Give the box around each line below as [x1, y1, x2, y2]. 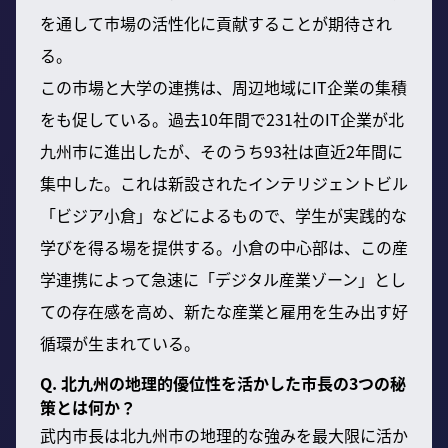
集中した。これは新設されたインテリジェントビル [40, 170, 408, 195]
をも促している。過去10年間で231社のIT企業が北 [40, 106, 404, 131]
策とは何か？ [40, 394, 136, 419]
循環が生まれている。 [40, 330, 200, 355]
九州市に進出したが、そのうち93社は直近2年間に [40, 138, 403, 163]
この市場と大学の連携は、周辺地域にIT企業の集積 [40, 74, 407, 99]
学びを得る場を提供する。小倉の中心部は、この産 [40, 234, 408, 259]
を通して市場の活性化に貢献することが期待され [40, 10, 392, 35]
